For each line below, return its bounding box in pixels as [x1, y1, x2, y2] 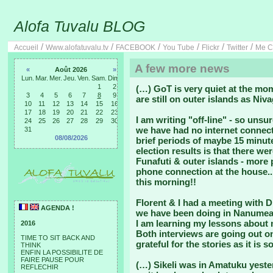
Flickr [202, 43, 219, 52]
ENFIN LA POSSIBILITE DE [21, 249, 103, 256]
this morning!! [136, 177, 196, 187]
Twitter [227, 43, 248, 52]
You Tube [163, 43, 194, 52]
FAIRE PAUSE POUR [21, 256, 84, 263]
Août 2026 [55, 66, 87, 73]
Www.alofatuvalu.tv [46, 43, 108, 52]
